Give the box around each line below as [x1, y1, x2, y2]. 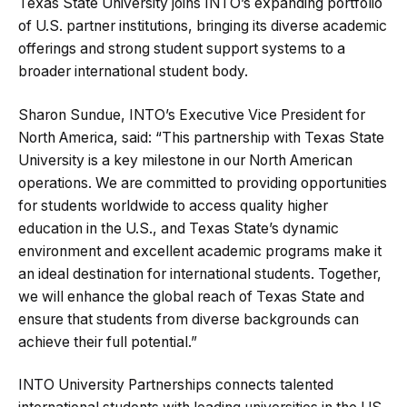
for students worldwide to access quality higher [18, 196, 328, 214]
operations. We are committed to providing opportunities [18, 174, 387, 192]
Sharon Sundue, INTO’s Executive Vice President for [18, 105, 365, 124]
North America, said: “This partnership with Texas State [18, 128, 384, 146]
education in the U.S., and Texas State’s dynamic [18, 219, 339, 237]
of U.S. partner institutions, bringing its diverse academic [18, 17, 387, 35]
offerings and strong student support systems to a [18, 40, 345, 58]
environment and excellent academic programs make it [18, 242, 382, 260]
